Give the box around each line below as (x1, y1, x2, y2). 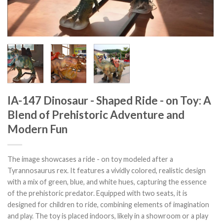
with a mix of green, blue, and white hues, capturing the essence (7, 178, 207, 186)
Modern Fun (7, 122, 68, 136)
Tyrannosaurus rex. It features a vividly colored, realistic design (7, 166, 206, 175)
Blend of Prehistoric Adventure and (7, 108, 184, 122)
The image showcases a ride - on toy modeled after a (7, 155, 173, 164)
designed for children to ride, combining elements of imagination (7, 200, 209, 209)
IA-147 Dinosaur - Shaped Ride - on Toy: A (7, 94, 211, 108)
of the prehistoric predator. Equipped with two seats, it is (7, 189, 187, 198)
